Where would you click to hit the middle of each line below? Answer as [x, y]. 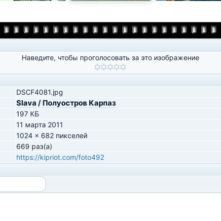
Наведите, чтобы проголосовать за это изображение [110, 57]
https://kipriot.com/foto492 [60, 157]
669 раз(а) [34, 146]
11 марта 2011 [40, 125]
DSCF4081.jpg [40, 92]
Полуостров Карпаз [79, 103]
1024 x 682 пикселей [52, 135]
